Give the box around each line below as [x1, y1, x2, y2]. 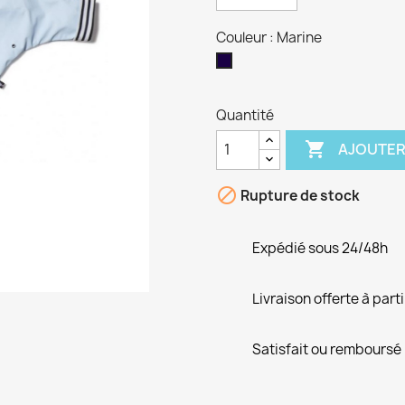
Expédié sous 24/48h [252, 238, 388, 258]
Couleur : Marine [216, 27, 322, 47]
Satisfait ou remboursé [252, 339, 401, 359]
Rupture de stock [238, 185, 360, 205]
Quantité [216, 105, 274, 125]
